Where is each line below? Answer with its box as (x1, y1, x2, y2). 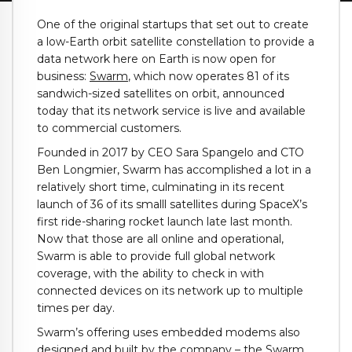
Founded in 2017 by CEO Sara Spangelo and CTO (37, 145, 304, 159)
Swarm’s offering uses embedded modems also (37, 324, 300, 339)
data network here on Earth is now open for (37, 52, 276, 67)
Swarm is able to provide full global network (37, 248, 275, 263)
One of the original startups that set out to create (37, 17, 309, 32)
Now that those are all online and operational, (37, 231, 284, 246)
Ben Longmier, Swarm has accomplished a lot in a (37, 162, 311, 177)
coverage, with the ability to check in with (37, 266, 264, 280)
